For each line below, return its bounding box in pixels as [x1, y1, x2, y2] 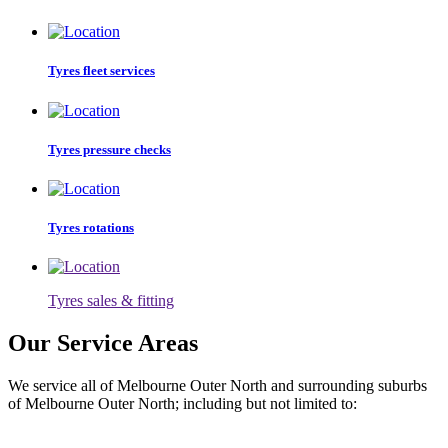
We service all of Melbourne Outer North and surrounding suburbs [8, 377, 427, 395]
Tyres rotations [48, 220, 134, 236]
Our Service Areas [8, 330, 198, 357]
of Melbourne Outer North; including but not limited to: [8, 395, 357, 413]
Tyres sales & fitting [48, 292, 174, 310]
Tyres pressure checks [48, 141, 171, 157]
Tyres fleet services [48, 63, 155, 79]
